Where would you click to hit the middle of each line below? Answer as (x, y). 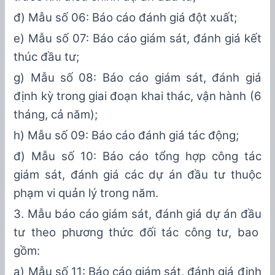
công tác (236, 156)
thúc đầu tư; (47, 56)
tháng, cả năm (52, 114)
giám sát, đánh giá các (81, 174)
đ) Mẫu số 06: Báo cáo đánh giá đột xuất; (126, 17)
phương (82, 232)
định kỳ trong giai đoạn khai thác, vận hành (130, 96)
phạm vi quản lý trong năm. (86, 193)
